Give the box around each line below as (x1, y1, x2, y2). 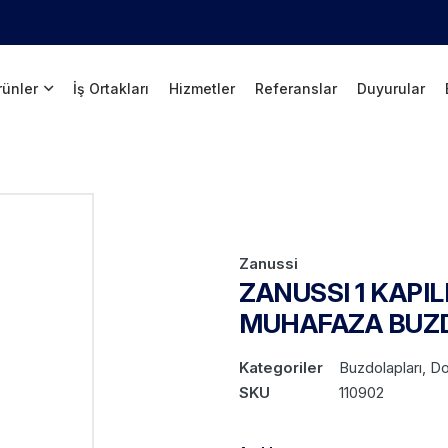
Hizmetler (169, 79, 236, 97)
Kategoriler (239, 357, 323, 377)
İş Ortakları (73, 79, 150, 97)
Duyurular (357, 79, 426, 97)
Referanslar (255, 79, 338, 97)
